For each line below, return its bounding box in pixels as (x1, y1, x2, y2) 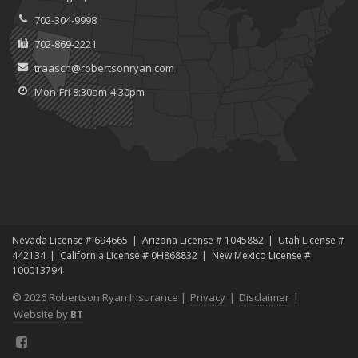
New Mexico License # (211, 249, 311, 262)
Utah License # (277, 233, 344, 247)
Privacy (190, 290, 225, 304)
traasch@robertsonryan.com (34, 61, 174, 75)
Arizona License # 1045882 (141, 233, 264, 247)
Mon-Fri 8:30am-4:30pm (34, 85, 145, 99)
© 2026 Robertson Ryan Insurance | (12, 290, 189, 304)
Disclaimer (239, 290, 289, 304)
